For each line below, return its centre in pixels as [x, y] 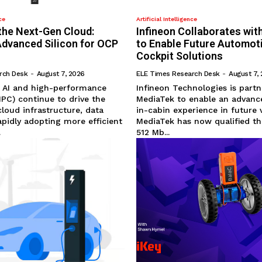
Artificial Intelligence [167, 19]
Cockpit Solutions [180, 56]
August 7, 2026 [61, 74]
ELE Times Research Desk [178, 74]
